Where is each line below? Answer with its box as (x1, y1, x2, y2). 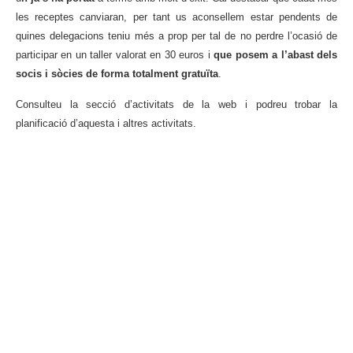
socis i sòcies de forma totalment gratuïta (16, 68, 218, 80)
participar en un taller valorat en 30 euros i (16, 49, 214, 61)
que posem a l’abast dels (214, 49, 338, 61)
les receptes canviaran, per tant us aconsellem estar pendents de (16, 11, 337, 24)
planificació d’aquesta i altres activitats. (16, 117, 196, 129)
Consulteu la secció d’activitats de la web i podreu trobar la (16, 98, 337, 110)
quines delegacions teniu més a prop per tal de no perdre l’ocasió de (16, 30, 337, 43)
